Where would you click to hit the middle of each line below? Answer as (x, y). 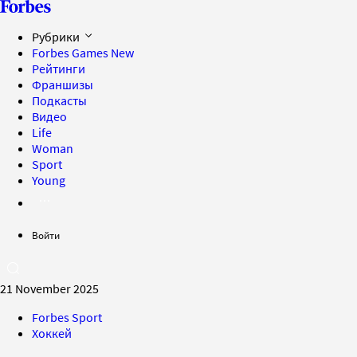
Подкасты (59, 100)
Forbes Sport (67, 317)
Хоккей (52, 333)
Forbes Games (71, 53)
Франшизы (63, 84)
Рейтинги (59, 69)
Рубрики (57, 37)
